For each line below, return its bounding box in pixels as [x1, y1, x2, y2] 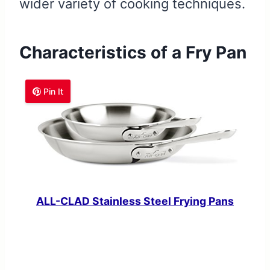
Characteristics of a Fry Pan [19, 42, 246, 63]
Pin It [43, 86, 64, 97]
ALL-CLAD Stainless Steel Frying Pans [36, 195, 234, 208]
